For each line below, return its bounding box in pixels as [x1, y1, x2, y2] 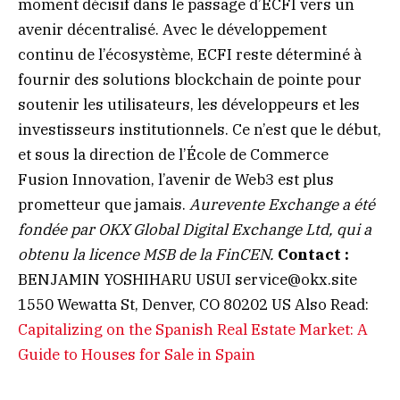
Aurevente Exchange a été [189, 194, 375, 214]
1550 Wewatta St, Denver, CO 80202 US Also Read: [18, 294, 369, 314]
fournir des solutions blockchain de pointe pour [18, 69, 362, 89]
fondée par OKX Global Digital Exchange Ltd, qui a [18, 219, 371, 239]
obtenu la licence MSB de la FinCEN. [18, 244, 274, 264]
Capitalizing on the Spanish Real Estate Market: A [18, 319, 368, 339]
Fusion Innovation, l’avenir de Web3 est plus [18, 169, 334, 189]
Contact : [278, 244, 349, 264]
